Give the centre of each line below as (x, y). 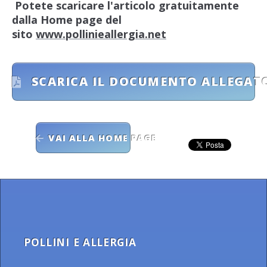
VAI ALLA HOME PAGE (103, 137)
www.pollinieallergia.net (101, 34)
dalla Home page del (67, 20)
